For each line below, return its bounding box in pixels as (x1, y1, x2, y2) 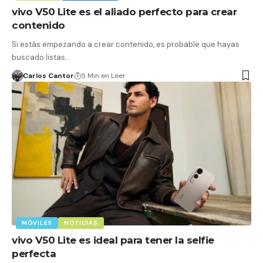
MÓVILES (22, 218, 52, 227)
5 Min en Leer (80, 70, 126, 80)
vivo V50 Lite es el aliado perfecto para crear (12, 5, 237, 18)
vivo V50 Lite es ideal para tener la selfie (12, 234, 214, 246)
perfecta (12, 247, 56, 259)
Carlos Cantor (22, 70, 74, 80)
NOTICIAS (63, 218, 98, 227)
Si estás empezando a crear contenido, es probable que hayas (12, 39, 240, 49)
